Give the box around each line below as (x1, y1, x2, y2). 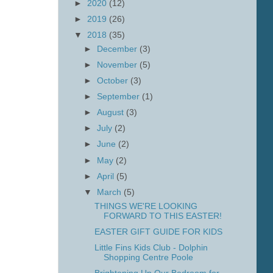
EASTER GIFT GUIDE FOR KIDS (94, 227, 222, 236)
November (97, 60, 140, 69)
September (97, 92, 143, 101)
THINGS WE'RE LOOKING (94, 201, 197, 211)
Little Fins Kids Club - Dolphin (94, 243, 208, 252)
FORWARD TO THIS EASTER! (103, 211, 222, 221)
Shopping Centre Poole (103, 252, 193, 262)
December (97, 44, 140, 54)
